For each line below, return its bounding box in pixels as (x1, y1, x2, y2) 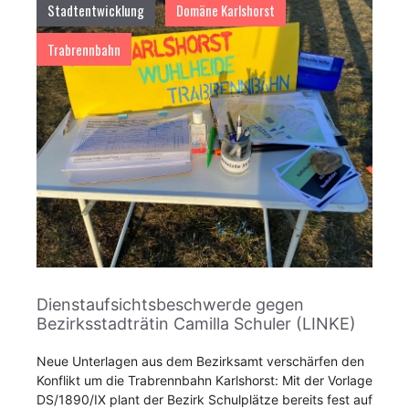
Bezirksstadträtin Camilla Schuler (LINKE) (37, 314, 356, 333)
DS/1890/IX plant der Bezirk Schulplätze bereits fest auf (37, 392, 372, 407)
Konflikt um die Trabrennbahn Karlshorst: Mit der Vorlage (37, 372, 372, 388)
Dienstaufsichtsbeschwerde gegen (37, 295, 304, 314)
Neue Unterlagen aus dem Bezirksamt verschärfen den (37, 353, 364, 369)
